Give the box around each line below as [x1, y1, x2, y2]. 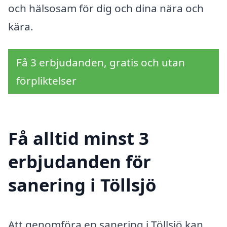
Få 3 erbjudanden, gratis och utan [16, 55, 185, 70]
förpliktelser [16, 73, 77, 88]
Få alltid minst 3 [8, 126, 149, 150]
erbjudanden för [8, 149, 151, 174]
